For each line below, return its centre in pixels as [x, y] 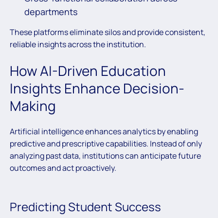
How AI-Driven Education [88, 71]
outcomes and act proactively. [63, 168]
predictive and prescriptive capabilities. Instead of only [106, 144]
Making [33, 106]
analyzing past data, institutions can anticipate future [105, 156]
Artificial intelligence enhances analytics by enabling [104, 132]
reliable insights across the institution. [78, 44]
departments [51, 11]
